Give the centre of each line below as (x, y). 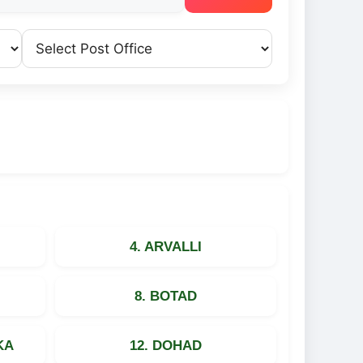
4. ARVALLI (165, 246)
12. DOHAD (165, 345)
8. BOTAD (165, 296)
